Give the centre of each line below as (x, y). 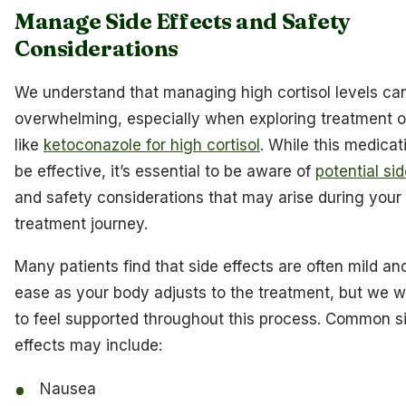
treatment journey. (81, 223)
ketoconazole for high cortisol (152, 145)
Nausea (68, 389)
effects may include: (88, 346)
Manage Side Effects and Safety (183, 22)
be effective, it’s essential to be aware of (165, 171)
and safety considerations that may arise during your (208, 197)
